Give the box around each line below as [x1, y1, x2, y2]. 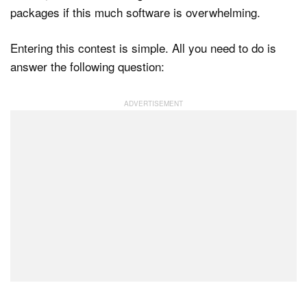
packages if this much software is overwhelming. [10, 3, 260, 21]
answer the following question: [10, 58, 164, 75]
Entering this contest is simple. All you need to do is [10, 39, 276, 57]
